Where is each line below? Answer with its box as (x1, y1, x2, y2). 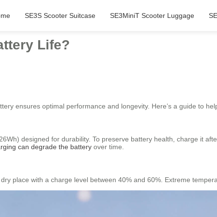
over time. (92, 143, 124, 151)
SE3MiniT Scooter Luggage (109, 12, 194, 19)
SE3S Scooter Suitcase (24, 12, 95, 19)
